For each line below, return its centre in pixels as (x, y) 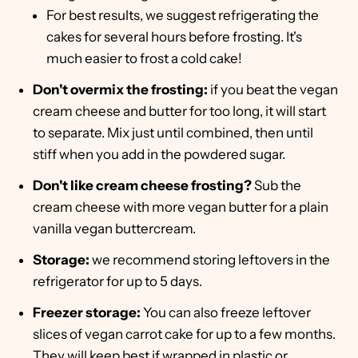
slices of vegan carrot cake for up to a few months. (184, 334)
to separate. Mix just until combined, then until (173, 133)
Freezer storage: (88, 313)
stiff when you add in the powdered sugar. (159, 155)
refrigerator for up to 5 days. (117, 282)
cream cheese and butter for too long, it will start (179, 111)
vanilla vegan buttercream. (114, 229)
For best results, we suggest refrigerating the (183, 16)
